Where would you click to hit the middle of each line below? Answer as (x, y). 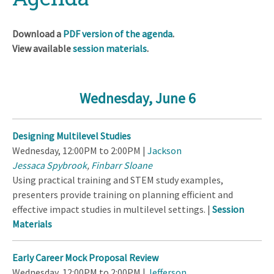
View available (43, 48)
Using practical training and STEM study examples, (118, 180)
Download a (38, 33)
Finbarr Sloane (122, 165)
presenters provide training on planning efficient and (123, 195)
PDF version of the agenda (118, 33)
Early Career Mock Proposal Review (85, 258)
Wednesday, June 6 (137, 98)
